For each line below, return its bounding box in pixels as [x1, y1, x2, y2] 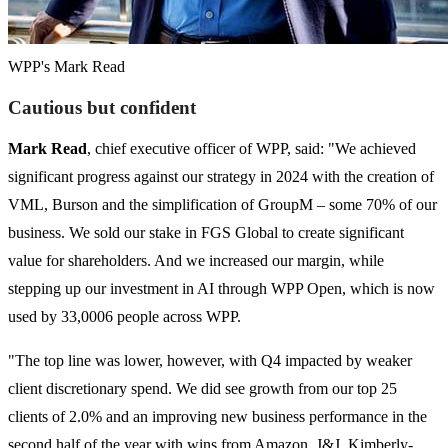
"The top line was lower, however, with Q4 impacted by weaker [8, 352, 412, 370]
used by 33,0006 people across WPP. [8, 308, 241, 326]
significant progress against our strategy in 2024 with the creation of [8, 168, 434, 186]
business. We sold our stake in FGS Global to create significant [8, 224, 404, 242]
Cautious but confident [8, 97, 196, 119]
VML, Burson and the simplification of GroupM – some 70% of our [8, 196, 437, 214]
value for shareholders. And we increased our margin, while [8, 252, 384, 270]
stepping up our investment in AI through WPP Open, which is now [8, 280, 435, 298]
